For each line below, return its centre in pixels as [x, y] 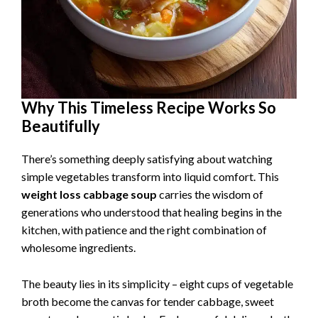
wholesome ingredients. [78, 248]
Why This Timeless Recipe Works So [149, 108]
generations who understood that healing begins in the [152, 212]
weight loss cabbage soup [89, 194]
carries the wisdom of [210, 194]
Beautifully [61, 126]
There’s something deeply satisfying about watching [147, 159]
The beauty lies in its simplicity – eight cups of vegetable [157, 284]
